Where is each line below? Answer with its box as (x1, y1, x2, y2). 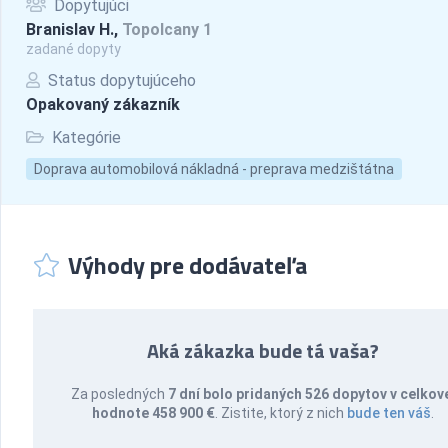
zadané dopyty (26, 41, 121, 57)
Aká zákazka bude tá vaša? (147, 335, 380, 366)
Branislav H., (26, 20, 122, 39)
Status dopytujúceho (44, 71, 196, 90)
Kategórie (48, 128, 121, 147)
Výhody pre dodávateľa (68, 247, 307, 283)
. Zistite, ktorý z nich (215, 405, 348, 421)
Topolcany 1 (122, 20, 212, 39)
